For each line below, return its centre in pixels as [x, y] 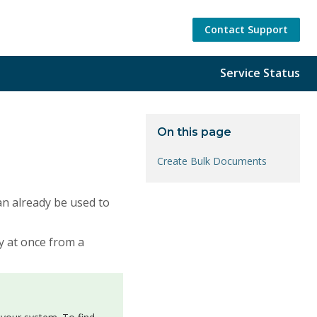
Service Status [260, 73]
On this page [194, 132]
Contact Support [246, 29]
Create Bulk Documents [212, 161]
